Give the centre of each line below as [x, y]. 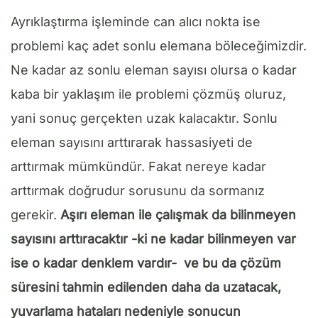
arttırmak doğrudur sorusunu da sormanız [138, 190]
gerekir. [35, 214]
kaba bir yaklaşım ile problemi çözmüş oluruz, [148, 94]
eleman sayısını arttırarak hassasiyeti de [132, 142]
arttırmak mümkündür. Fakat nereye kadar [138, 166]
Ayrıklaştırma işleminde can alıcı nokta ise [136, 21]
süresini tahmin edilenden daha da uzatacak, [146, 287]
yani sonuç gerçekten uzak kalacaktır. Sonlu [144, 118]
